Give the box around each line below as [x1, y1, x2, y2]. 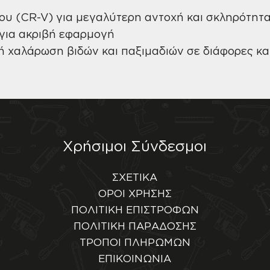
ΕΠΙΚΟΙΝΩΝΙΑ [98, 252, 172, 264]
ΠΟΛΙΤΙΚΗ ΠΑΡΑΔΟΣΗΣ [73, 219, 196, 231]
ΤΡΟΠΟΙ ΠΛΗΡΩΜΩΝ [79, 236, 190, 248]
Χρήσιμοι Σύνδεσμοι [63, 137, 207, 154]
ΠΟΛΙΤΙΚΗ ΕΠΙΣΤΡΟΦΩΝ [71, 203, 199, 215]
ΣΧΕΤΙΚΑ [112, 171, 158, 183]
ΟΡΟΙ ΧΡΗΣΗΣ [98, 187, 172, 199]
